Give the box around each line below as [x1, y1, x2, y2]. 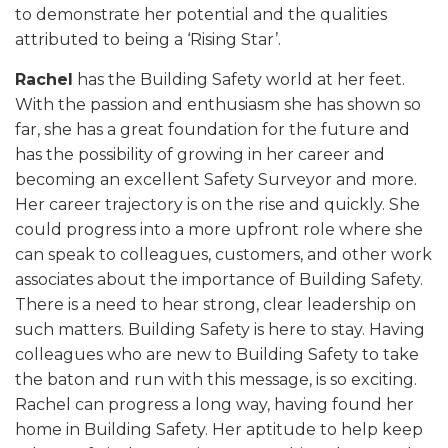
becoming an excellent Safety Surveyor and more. [15, 170, 417, 189]
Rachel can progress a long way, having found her [15, 395, 414, 414]
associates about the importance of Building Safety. [15, 270, 423, 289]
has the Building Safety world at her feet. [73, 70, 405, 89]
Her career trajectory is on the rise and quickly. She [15, 195, 420, 214]
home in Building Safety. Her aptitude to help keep [15, 420, 423, 439]
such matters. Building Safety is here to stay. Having [15, 320, 425, 339]
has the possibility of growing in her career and [15, 145, 385, 164]
